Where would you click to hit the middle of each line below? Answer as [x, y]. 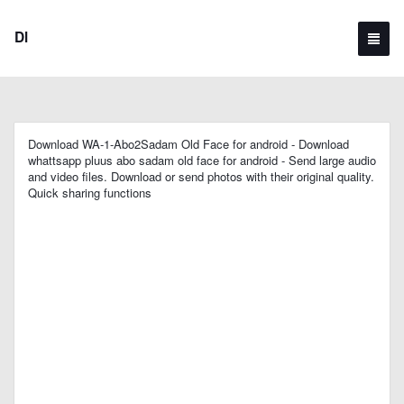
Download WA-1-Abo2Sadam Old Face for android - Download [188, 144]
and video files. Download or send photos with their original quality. [201, 176]
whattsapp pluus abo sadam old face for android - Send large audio [202, 160]
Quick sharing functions [90, 193]
